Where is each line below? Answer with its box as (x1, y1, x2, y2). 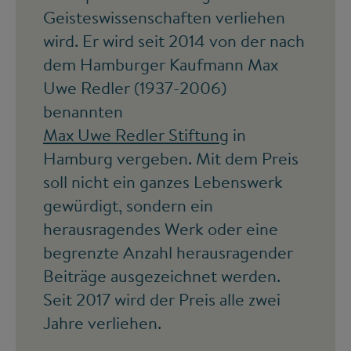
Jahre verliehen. (43, 311, 161, 335)
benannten (43, 100, 123, 124)
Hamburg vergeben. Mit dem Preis (43, 147, 299, 171)
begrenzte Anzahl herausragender (43, 241, 293, 265)
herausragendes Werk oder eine (43, 217, 278, 241)
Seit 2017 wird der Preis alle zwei (43, 288, 280, 312)
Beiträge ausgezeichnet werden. (43, 264, 280, 288)
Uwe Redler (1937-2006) (43, 76, 226, 100)
